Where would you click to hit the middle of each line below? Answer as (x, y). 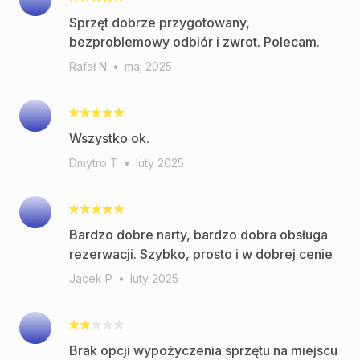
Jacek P (91, 278)
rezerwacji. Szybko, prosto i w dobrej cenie (201, 254)
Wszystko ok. (109, 138)
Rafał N (88, 66)
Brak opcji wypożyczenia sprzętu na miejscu (203, 350)
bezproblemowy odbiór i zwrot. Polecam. (194, 42)
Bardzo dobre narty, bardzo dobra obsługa (198, 235)
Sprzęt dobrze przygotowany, (160, 22)
